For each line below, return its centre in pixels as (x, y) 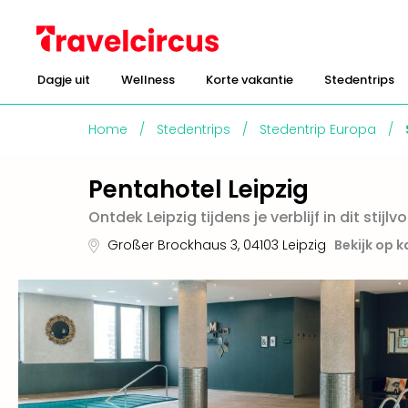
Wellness (148, 80)
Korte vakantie (250, 80)
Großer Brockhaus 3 (173, 245)
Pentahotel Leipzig (199, 189)
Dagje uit (64, 80)
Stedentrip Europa (318, 129)
